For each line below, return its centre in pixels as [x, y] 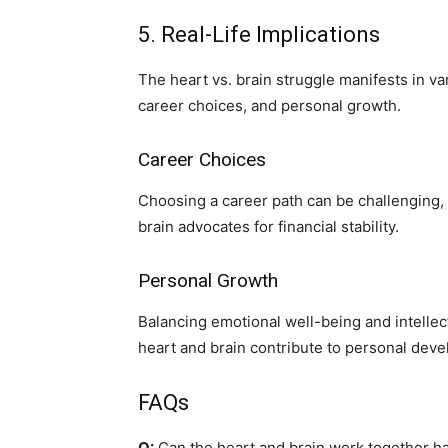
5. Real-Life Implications [259, 34]
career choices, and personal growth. [269, 105]
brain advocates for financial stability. [268, 226]
